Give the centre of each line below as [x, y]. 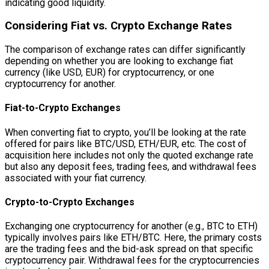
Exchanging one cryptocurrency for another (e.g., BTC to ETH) [131, 226]
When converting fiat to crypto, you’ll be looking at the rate [125, 132]
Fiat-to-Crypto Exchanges [63, 108]
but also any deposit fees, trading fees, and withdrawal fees [131, 166]
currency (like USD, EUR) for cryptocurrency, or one [110, 73]
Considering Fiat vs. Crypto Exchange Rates [118, 26]
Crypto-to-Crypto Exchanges [70, 202]
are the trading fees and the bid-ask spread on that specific [129, 249]
